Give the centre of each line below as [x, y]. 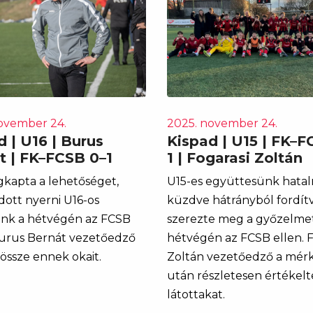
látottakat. [196, 294]
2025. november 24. [222, 123]
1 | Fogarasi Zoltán [235, 158]
